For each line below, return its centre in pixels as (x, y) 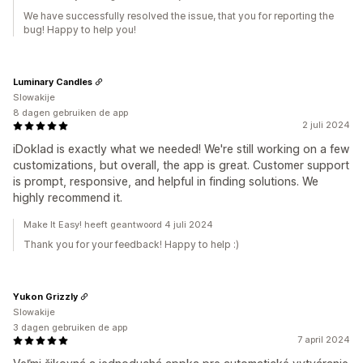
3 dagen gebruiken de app (70, 328)
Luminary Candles (53, 81)
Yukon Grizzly (45, 296)
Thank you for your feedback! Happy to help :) (131, 245)
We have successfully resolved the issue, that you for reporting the (179, 16)
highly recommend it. (68, 198)
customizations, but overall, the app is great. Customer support (181, 165)
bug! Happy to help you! (80, 30)
